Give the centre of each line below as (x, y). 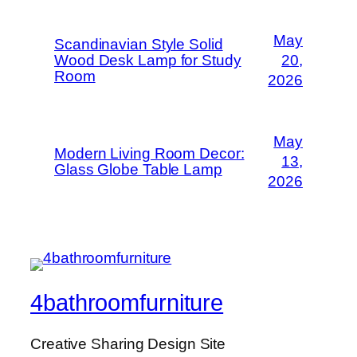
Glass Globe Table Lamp (138, 169)
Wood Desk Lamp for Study (148, 60)
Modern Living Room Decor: (149, 153)
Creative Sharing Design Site (128, 344)
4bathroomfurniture (127, 302)
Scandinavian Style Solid (139, 44)
